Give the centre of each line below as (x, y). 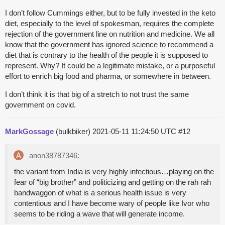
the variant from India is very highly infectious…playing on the (114, 172)
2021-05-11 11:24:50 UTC (135, 132)
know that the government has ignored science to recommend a (109, 45)
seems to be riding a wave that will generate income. (99, 214)
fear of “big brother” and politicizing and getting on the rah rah (113, 182)
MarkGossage (29, 132)
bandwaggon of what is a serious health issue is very (100, 193)
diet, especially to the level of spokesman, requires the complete (109, 24)
